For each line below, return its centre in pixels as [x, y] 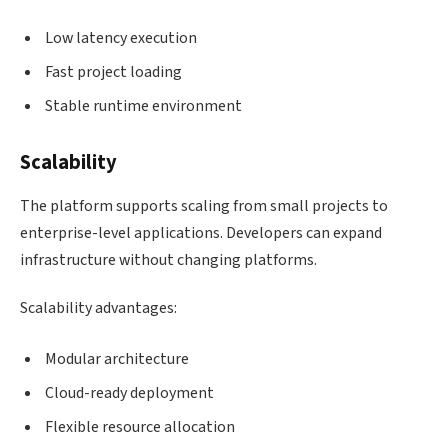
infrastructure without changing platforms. [168, 259]
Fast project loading [113, 71]
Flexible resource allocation [140, 427]
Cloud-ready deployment [129, 393]
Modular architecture [117, 359]
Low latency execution [121, 37]
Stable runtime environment [143, 105]
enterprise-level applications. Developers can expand [201, 232]
